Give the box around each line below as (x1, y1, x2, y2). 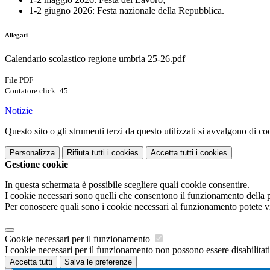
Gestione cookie (5, 159, 68, 169)
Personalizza (10, 148, 55, 157)
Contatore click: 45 (5, 86, 68, 95)
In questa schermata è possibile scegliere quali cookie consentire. (5, 179, 250, 190)
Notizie (5, 105, 33, 116)
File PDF (5, 75, 33, 84)
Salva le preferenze (64, 257, 132, 266)
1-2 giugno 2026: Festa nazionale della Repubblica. (29, 5, 224, 16)
